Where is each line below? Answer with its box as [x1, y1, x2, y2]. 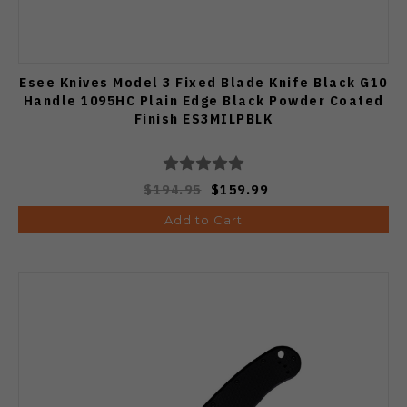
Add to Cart [164, 212, 243, 227]
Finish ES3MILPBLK [134, 109, 273, 127]
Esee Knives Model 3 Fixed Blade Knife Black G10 [19, 73, 388, 91]
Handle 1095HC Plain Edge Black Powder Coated [23, 91, 384, 109]
